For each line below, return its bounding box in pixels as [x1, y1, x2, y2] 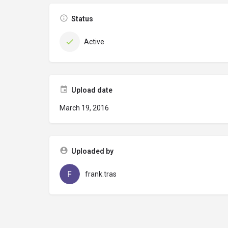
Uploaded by [71, 147, 113, 155]
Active [84, 38, 104, 46]
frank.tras [85, 170, 117, 178]
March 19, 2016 [60, 104, 109, 112]
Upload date [71, 86, 112, 94]
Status [71, 15, 93, 23]
